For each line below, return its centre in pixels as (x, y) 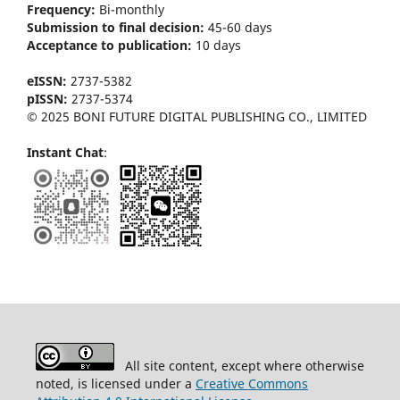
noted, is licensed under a (115, 383)
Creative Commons (251, 383)
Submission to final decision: (117, 27)
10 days (217, 45)
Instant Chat (65, 152)
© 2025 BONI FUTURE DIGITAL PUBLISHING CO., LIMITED (197, 116)
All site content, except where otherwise (239, 365)
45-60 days (240, 27)
